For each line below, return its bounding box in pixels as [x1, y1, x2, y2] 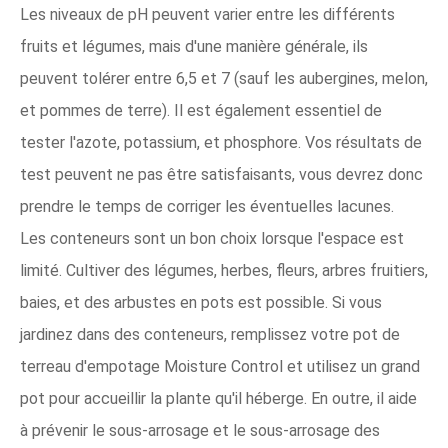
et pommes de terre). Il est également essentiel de [20, 101, 382, 120]
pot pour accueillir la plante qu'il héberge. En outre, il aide [20, 389, 417, 408]
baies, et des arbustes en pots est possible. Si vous [20, 293, 382, 312]
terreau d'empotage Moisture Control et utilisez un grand [20, 357, 420, 376]
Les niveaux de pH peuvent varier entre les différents [20, 5, 395, 24]
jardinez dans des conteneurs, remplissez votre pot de [20, 325, 400, 344]
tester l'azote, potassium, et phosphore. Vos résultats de [20, 133, 422, 152]
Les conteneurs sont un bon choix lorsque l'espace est [20, 229, 404, 248]
